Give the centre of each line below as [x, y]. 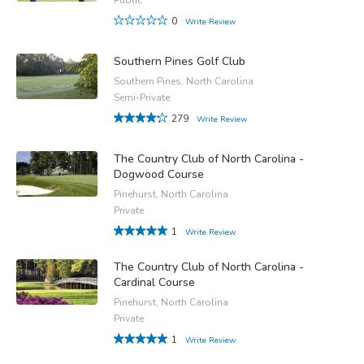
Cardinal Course [154, 282]
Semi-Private [142, 97]
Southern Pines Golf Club [180, 61]
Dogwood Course [159, 174]
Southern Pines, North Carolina [184, 81]
